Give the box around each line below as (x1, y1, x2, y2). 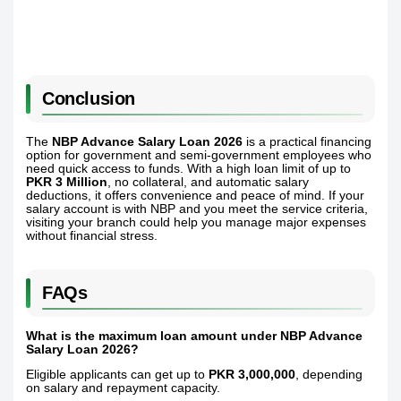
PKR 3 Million (26, 175, 108, 189)
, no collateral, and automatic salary (107, 175, 310, 189)
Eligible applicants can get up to (26, 368, 209, 382)
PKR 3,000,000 (209, 368, 296, 382)
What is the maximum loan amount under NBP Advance (26, 328, 363, 343)
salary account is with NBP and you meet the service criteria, (26, 201, 369, 216)
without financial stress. (26, 228, 158, 243)
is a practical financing (243, 134, 372, 149)
